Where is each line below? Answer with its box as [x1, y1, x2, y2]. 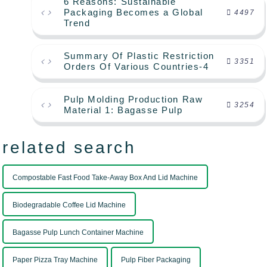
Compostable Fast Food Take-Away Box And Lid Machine [13, 173, 198, 182]
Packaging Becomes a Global [63, 7, 203, 18]
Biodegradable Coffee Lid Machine [13, 201, 126, 210]
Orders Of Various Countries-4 [63, 61, 209, 72]
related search [2, 138, 136, 157]
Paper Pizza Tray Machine [13, 256, 98, 265]
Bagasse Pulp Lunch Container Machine [13, 228, 144, 237]
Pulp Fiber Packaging [121, 256, 191, 265]
